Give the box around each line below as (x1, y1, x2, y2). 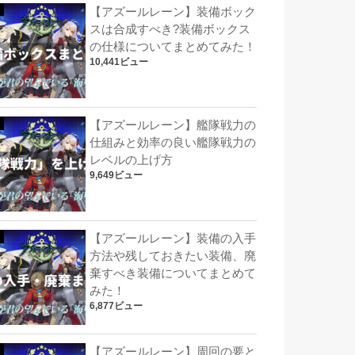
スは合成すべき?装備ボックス (90, 22, 250, 36)
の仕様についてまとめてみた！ (90, 40, 256, 53)
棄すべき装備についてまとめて (90, 267, 256, 281)
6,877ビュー (90, 300, 143, 312)
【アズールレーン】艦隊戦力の (90, 118, 256, 132)
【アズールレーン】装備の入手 (90, 232, 256, 246)
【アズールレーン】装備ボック (90, 5, 256, 18)
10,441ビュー (90, 55, 148, 67)
